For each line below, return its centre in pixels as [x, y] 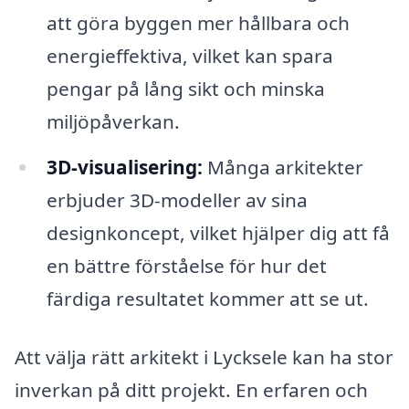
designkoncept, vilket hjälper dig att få [218, 233]
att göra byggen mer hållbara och [198, 23]
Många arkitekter [283, 168]
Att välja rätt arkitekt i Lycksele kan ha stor [204, 357]
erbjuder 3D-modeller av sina [177, 200]
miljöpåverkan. [113, 122]
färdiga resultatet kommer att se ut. [207, 299]
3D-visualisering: [124, 168]
